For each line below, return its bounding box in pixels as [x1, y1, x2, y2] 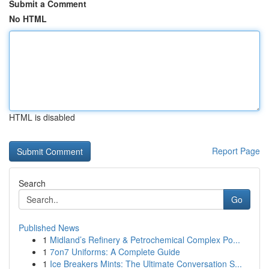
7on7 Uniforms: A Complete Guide [50, 246, 180, 258]
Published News [19, 222, 79, 234]
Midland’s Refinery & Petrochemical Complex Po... [50, 234, 240, 246]
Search [19, 177, 46, 189]
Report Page [212, 145, 260, 157]
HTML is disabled [9, 111, 75, 123]
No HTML [9, 13, 47, 25]
